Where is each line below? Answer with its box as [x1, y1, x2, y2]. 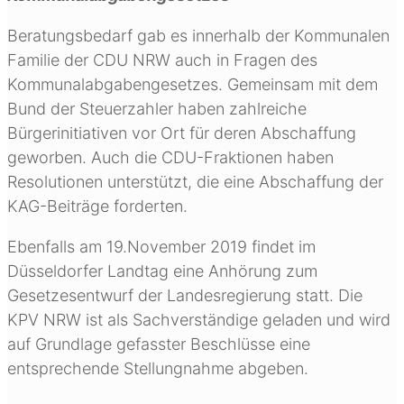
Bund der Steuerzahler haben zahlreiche [7, 98, 307, 118]
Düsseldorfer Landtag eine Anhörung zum [7, 261, 317, 280]
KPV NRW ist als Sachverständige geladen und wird [7, 309, 390, 329]
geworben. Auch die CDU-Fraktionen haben [7, 147, 334, 167]
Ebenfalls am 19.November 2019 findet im [7, 236, 316, 256]
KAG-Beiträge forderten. [7, 196, 188, 216]
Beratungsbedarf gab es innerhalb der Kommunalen [7, 25, 390, 45]
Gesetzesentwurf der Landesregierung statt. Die [7, 285, 363, 305]
